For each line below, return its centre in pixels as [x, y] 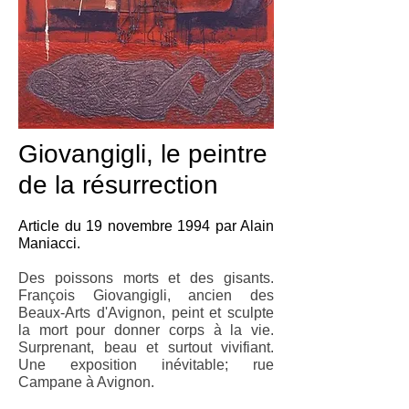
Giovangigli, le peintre [143, 154]
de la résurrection [118, 185]
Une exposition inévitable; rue [146, 365]
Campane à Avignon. [86, 382]
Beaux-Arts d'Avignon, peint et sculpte [146, 313]
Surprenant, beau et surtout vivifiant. [146, 347]
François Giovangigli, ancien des [146, 295]
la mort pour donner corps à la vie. [146, 330]
